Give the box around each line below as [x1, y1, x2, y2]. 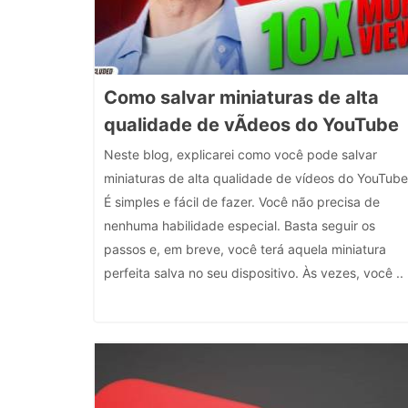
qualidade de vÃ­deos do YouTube [104, 114, 399, 136]
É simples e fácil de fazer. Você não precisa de [104, 194, 380, 209]
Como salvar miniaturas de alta [104, 87, 379, 108]
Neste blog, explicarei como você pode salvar [104, 147, 377, 162]
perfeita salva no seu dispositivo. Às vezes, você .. [104, 265, 403, 280]
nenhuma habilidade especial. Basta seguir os [104, 218, 375, 233]
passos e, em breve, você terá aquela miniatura [104, 241, 386, 257]
